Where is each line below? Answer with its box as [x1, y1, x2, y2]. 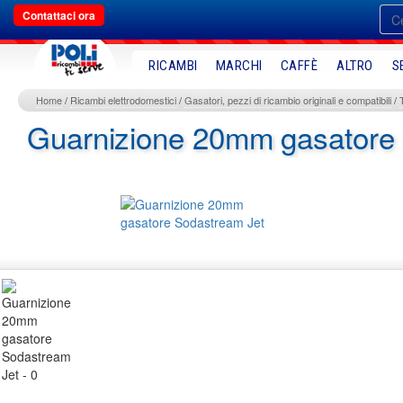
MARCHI [215, 58, 263, 74]
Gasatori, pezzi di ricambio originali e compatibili [184, 93, 391, 107]
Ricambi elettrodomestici [70, 93, 176, 107]
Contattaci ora [22, 7, 95, 23]
